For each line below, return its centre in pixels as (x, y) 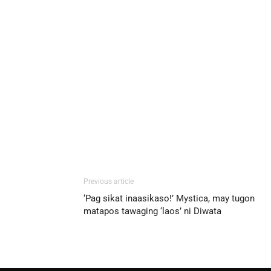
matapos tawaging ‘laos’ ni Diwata (152, 211)
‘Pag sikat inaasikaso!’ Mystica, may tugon (169, 198)
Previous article (109, 181)
